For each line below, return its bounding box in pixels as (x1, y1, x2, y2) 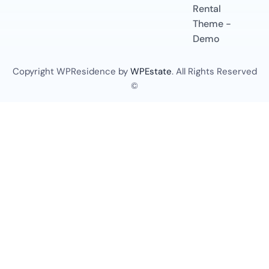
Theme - (193, 17, 231, 30)
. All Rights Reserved (171, 65, 257, 77)
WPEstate (130, 65, 172, 77)
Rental (193, 2, 221, 15)
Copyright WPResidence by (12, 65, 130, 77)
